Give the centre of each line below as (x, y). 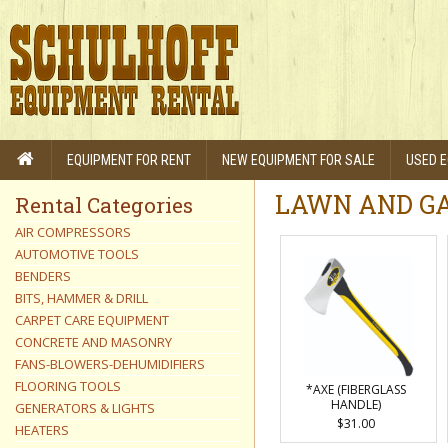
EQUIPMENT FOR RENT (129, 160)
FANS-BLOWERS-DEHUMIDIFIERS (110, 364)
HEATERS (42, 430)
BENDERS (43, 276)
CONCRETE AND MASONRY (93, 342)
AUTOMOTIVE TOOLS (77, 254)
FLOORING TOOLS (68, 386)
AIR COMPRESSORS (73, 232)
